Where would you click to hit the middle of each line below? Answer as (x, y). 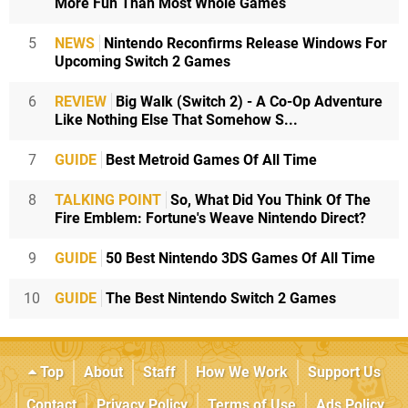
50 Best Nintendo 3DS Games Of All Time (239, 259)
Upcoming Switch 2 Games (143, 62)
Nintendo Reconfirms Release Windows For (244, 44)
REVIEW (81, 102)
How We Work (241, 372)
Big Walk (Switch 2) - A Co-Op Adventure (247, 102)
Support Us (344, 372)
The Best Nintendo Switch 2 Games (219, 299)
